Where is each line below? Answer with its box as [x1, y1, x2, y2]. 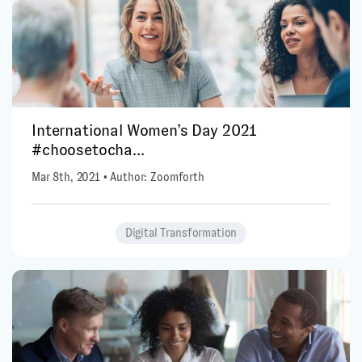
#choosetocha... [32, 141, 145, 159]
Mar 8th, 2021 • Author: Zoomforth [32, 170, 204, 184]
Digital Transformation [124, 226, 238, 240]
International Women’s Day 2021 [32, 121, 257, 140]
